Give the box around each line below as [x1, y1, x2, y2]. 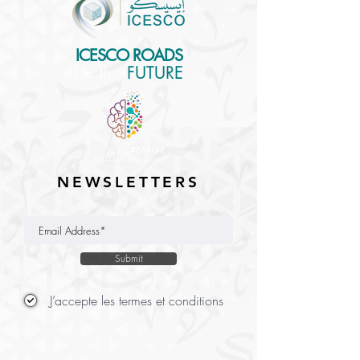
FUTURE [127, 62, 183, 84]
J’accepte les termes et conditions [50, 292, 223, 309]
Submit [114, 252, 143, 265]
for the [74, 62, 121, 84]
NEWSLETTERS [49, 173, 208, 191]
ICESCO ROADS [75, 45, 182, 66]
